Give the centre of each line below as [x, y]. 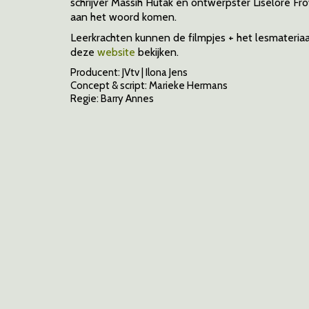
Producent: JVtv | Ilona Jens [129, 72]
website [116, 52]
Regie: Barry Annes [112, 98]
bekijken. [158, 52]
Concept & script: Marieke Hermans [149, 85]
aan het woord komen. [123, 17]
